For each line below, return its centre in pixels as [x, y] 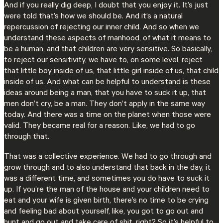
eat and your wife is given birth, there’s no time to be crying [106, 201]
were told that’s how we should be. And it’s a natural [93, 17]
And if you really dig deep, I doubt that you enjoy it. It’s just [106, 6]
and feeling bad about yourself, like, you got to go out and [104, 212]
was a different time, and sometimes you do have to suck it [107, 179]
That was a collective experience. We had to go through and [108, 157]
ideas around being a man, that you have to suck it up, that [105, 93]
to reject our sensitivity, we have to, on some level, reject [103, 60]
